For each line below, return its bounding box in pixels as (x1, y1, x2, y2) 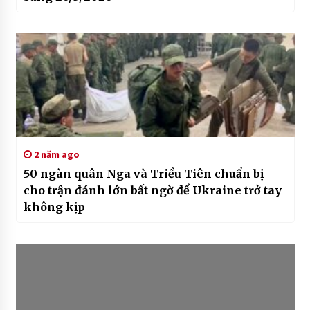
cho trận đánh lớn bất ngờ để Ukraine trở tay (23, 183, 282, 198)
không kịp (23, 200, 85, 215)
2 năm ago (31, 148, 80, 161)
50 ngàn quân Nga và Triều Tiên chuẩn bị (23, 167, 264, 181)
